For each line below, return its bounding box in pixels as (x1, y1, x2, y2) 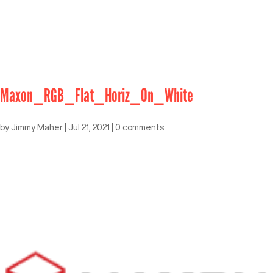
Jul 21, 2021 (68, 122, 110, 132)
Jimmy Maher (11, 122, 63, 132)
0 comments (115, 122, 164, 132)
